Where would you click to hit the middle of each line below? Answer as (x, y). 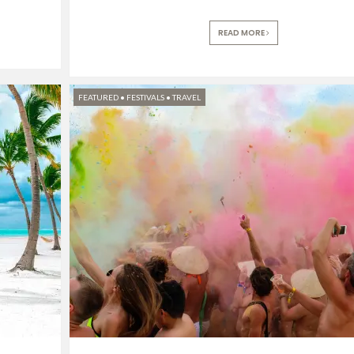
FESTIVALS (145, 97)
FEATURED (98, 97)
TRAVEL (186, 97)
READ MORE (243, 32)
